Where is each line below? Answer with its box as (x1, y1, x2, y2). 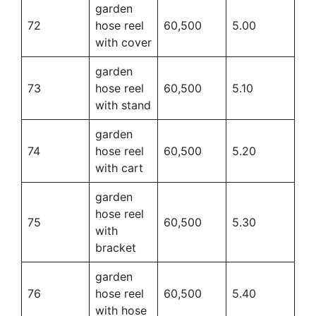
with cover (95, 35, 152, 49)
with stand (95, 97, 151, 112)
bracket (95, 240, 136, 255)
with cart (95, 160, 143, 175)
